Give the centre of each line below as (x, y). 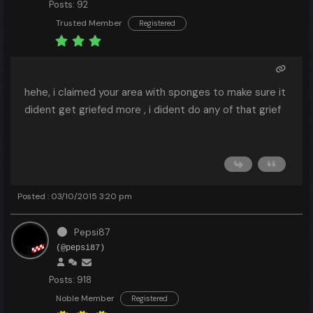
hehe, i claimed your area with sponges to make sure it (155, 92)
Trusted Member (89, 23)
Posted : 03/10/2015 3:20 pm (75, 196)
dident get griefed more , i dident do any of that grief (153, 110)
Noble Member (85, 298)
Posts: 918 (70, 280)
